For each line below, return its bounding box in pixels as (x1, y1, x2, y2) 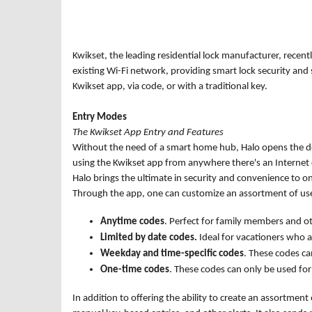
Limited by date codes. (100, 232, 199, 243)
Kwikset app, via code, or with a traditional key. (72, 81, 267, 92)
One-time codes (100, 264, 169, 275)
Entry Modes (72, 111, 127, 123)
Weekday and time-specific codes (100, 248, 244, 259)
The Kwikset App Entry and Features (72, 127, 224, 138)
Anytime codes (100, 216, 164, 227)
